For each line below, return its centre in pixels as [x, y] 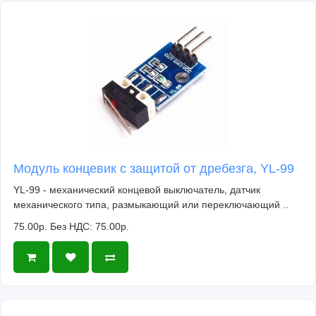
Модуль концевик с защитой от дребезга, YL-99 [154, 169]
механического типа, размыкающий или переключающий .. [151, 205]
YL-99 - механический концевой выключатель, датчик [137, 190]
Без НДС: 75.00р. [90, 227]
